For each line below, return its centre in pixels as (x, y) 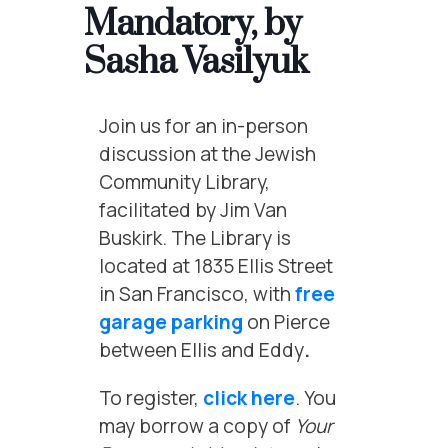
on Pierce (286, 321)
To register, (151, 397)
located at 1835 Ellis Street (216, 265)
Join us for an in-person (203, 125)
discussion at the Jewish (207, 153)
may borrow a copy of (197, 425)
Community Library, (184, 181)
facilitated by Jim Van (193, 209)
